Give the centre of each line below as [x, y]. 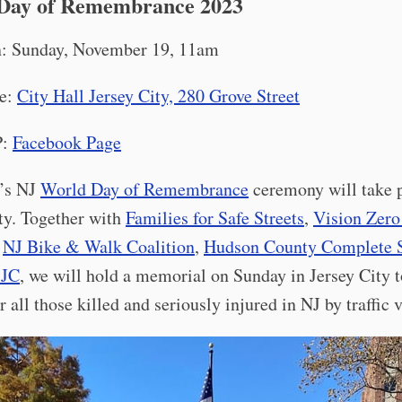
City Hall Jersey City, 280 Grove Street [158, 96]
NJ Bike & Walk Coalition [99, 246]
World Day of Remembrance [144, 189]
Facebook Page [67, 142]
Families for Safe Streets [215, 218]
